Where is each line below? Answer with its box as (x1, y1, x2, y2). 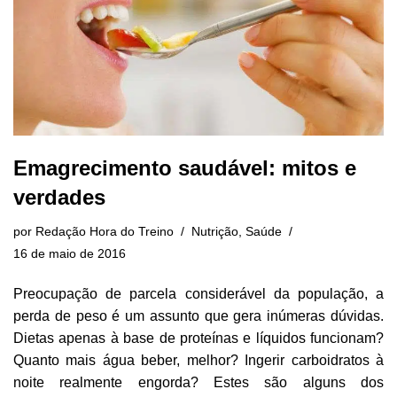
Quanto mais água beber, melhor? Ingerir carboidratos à (13, 352, 384, 368)
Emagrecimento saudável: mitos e (13, 155, 356, 180)
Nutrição (191, 223, 238, 238)
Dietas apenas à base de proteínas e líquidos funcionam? (13, 330, 384, 346)
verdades (13, 184, 105, 209)
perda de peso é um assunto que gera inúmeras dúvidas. (13, 307, 384, 323)
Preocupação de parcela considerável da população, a (13, 285, 384, 301)
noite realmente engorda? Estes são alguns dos (13, 374, 384, 390)
